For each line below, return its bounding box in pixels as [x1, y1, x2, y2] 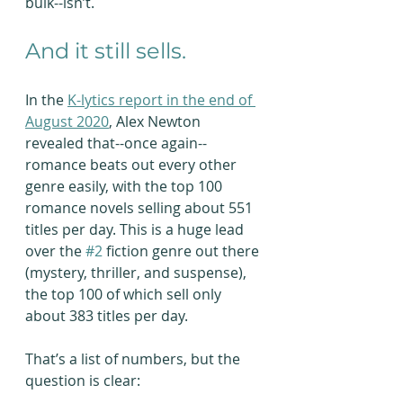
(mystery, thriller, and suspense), [25, 263, 250, 282]
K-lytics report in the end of [67, 90, 255, 110]
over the [25, 241, 85, 261]
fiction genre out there [103, 241, 263, 261]
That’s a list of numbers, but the [25, 349, 244, 369]
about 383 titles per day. [25, 306, 188, 326]
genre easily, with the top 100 [25, 176, 226, 196]
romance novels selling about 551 [25, 198, 256, 218]
